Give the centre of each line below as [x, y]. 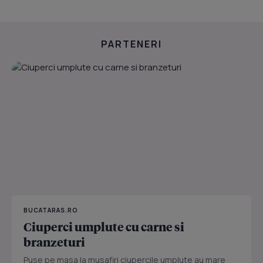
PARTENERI [131, 44]
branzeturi [54, 242]
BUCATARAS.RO [51, 210]
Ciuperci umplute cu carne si [104, 226]
